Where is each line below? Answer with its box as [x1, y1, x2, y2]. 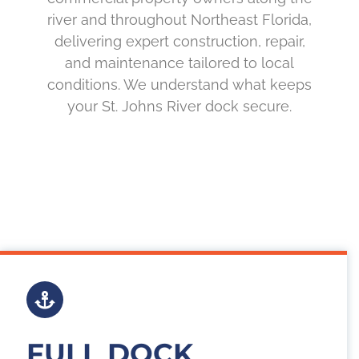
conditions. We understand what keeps [47, 76, 312, 94]
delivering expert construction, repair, [54, 33, 305, 50]
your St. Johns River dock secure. [67, 98, 292, 115]
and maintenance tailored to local [65, 54, 294, 72]
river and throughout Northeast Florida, [47, 11, 312, 29]
